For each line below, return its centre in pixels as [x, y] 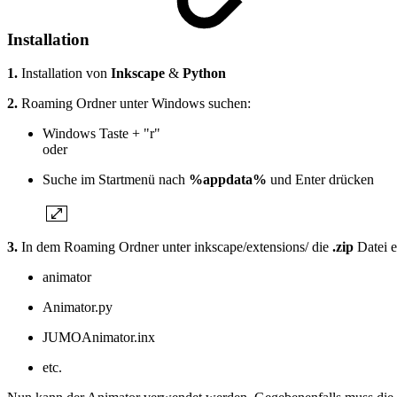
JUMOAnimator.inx [99, 338]
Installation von [64, 74]
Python [204, 74]
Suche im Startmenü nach [116, 180]
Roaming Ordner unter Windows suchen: [134, 104]
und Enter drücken [320, 180]
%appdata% [228, 180]
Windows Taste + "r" [101, 134]
